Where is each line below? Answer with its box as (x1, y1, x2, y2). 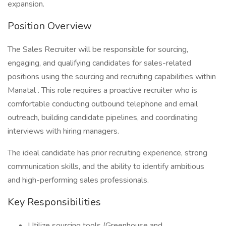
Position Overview (8, 19, 92, 33)
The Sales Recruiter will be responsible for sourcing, (8, 44, 188, 55)
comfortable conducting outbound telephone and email (8, 98, 198, 109)
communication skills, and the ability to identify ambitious (8, 161, 204, 172)
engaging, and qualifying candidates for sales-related (8, 58, 191, 69)
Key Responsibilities (8, 195, 101, 209)
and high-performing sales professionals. (8, 175, 149, 186)
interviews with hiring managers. (8, 126, 119, 137)
